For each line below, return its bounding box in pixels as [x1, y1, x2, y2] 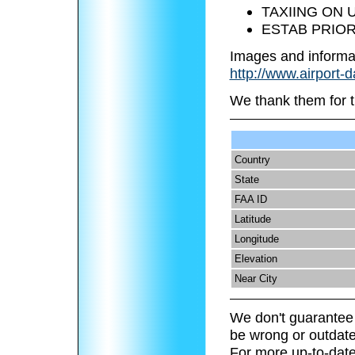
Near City [234, 273, 277, 285]
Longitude [234, 233, 279, 246]
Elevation [234, 253, 277, 265]
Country [234, 154, 270, 166]
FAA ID [234, 193, 267, 206]
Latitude [234, 213, 271, 226]
